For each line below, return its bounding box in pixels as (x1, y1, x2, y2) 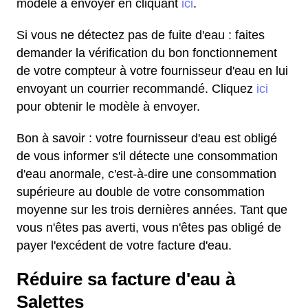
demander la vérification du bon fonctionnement (16, 46, 277, 60)
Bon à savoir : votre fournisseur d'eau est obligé (16, 131, 277, 145)
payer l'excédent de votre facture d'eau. (16, 239, 232, 252)
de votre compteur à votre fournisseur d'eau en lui (16, 64, 288, 78)
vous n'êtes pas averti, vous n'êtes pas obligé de (16, 221, 281, 234)
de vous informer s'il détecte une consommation (16, 149, 278, 163)
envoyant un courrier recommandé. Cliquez (16, 82, 256, 96)
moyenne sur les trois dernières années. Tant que (16, 203, 287, 217)
